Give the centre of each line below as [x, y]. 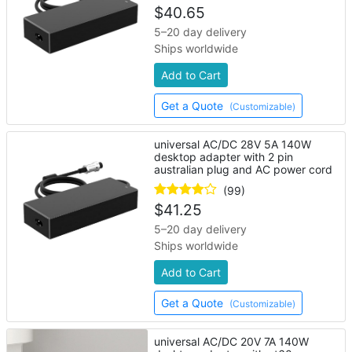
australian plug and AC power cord [244, 169]
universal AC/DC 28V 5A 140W [233, 144]
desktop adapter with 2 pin [224, 157]
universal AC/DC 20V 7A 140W [232, 341]
